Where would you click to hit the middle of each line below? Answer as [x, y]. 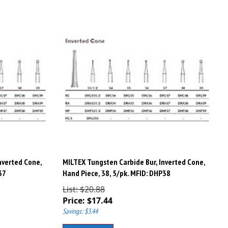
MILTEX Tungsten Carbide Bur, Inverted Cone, [134, 158]
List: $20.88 [83, 185]
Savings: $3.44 [80, 207]
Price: [74, 196]
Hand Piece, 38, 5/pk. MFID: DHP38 [116, 169]
